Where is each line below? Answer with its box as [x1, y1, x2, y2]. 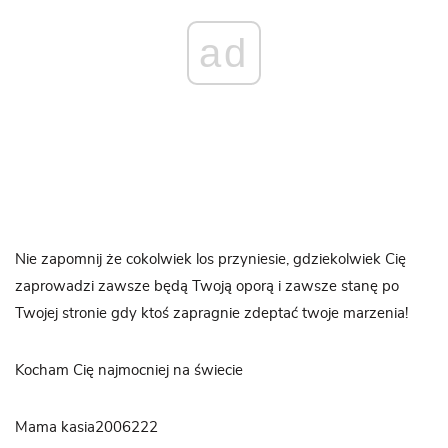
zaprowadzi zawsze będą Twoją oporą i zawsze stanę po [15, 278, 399, 294]
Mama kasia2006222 [15, 419, 158, 435]
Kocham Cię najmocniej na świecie [15, 362, 243, 378]
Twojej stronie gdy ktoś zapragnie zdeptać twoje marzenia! [15, 305, 408, 321]
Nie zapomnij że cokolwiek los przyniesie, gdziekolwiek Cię [15, 251, 406, 267]
